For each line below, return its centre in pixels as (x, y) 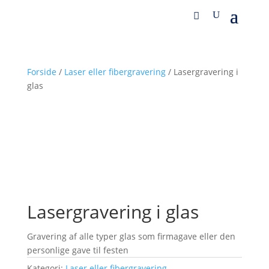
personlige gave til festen (77, 250)
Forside (41, 72)
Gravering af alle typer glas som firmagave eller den (131, 236)
